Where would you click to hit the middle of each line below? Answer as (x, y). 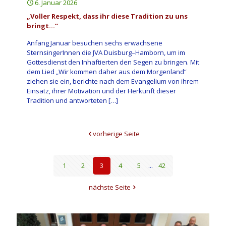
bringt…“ (42, 25)
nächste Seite (110, 187)
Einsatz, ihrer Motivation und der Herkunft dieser (101, 91)
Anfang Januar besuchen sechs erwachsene (95, 43)
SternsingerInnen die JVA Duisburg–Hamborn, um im (106, 52)
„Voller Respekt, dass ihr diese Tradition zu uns (107, 16)
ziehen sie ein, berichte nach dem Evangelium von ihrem (113, 81)
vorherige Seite (116, 133)
